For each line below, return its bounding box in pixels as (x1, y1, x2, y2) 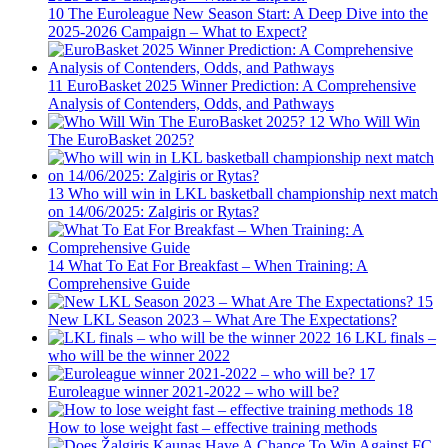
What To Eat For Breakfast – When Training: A (68, 257, 368, 275)
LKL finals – (355, 329, 436, 347)
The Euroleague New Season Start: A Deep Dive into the (68, 5, 428, 23)
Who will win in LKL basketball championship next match (68, 185, 438, 203)
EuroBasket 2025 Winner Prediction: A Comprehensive (67, 77, 416, 95)
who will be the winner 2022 (48, 347, 230, 365)
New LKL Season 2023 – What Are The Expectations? (48, 311, 397, 329)
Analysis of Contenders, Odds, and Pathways (48, 95, 334, 113)
